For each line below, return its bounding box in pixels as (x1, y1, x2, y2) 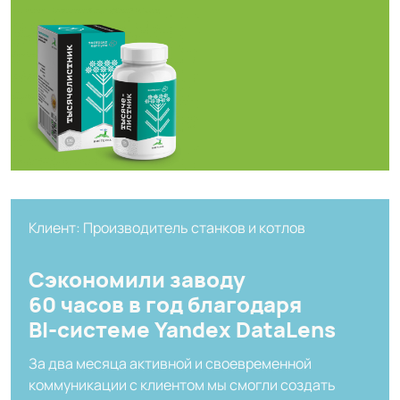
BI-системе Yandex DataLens (29, 313, 336, 344)
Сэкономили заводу (29, 263, 246, 294)
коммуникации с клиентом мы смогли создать (29, 374, 336, 395)
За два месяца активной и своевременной (29, 353, 312, 373)
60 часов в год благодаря (29, 288, 302, 319)
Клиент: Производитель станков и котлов (29, 217, 305, 237)
